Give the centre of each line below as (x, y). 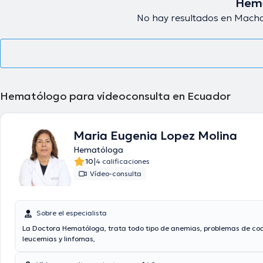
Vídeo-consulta (116, 173)
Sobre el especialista (72, 213)
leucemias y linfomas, (59, 239)
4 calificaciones (123, 161)
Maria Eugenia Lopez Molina (155, 136)
